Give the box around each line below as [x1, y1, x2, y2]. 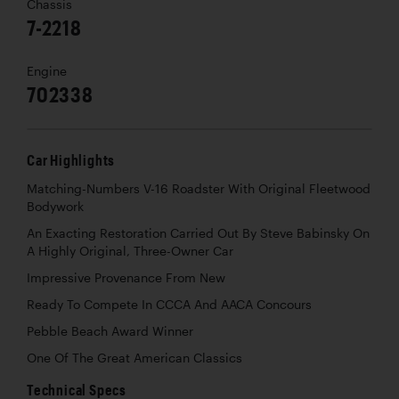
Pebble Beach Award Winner [27, 324, 193, 339]
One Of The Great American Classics [27, 351, 242, 366]
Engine [27, 64, 67, 79]
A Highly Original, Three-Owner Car [27, 244, 233, 259]
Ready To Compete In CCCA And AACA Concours [27, 297, 312, 313]
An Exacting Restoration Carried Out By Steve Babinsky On [27, 226, 370, 241]
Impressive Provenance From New [27, 271, 225, 286]
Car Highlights [27, 151, 116, 169]
